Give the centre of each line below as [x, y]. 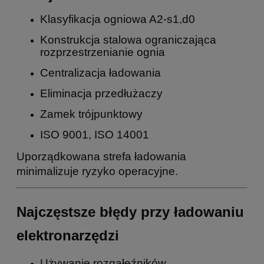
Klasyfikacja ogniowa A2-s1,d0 [118, 19]
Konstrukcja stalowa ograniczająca [128, 39]
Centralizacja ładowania [100, 72]
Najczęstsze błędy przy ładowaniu [130, 212]
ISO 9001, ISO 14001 [95, 134]
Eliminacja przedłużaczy [101, 93]
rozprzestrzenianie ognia [103, 52]
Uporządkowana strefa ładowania [101, 156]
